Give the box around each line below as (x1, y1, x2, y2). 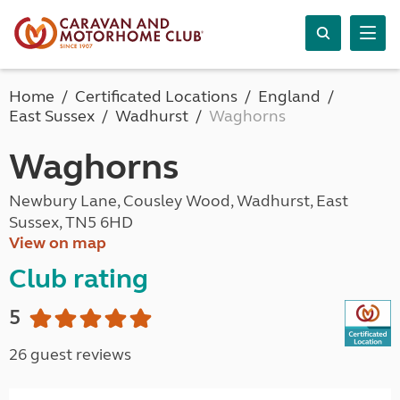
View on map (9, 233, 106, 253)
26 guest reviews (9, 345, 131, 364)
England (258, 87, 321, 106)
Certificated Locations (75, 87, 237, 106)
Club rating (9, 262, 148, 295)
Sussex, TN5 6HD (9, 212, 133, 232)
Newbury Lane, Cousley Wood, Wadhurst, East (9, 191, 348, 211)
